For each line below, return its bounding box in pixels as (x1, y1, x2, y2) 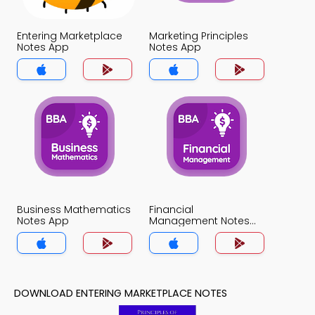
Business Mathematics (17, 202, 131, 217)
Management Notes (149, 214, 250, 228)
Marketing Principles (149, 29, 248, 43)
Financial (149, 202, 193, 217)
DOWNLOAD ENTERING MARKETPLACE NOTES (14, 286, 227, 300)
